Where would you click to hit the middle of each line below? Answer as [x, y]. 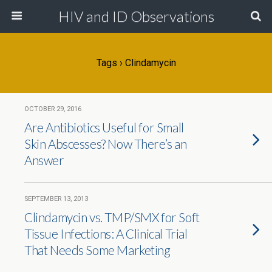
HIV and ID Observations [136, 16]
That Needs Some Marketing [97, 250]
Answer [44, 160]
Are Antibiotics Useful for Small [104, 127]
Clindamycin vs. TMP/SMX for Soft [112, 217]
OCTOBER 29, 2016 [53, 109]
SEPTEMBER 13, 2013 [56, 199]
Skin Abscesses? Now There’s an [106, 144]
